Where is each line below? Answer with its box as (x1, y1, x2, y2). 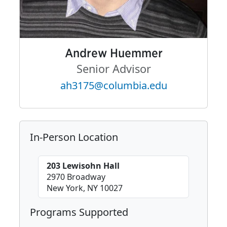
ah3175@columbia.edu (60, 79, 167, 92)
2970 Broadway (47, 171, 105, 182)
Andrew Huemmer (64, 46, 163, 60)
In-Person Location (30, 130, 118, 144)
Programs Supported (30, 205, 128, 219)
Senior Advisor (76, 61, 151, 76)
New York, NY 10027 (47, 182, 123, 194)
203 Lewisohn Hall (47, 160, 120, 171)
